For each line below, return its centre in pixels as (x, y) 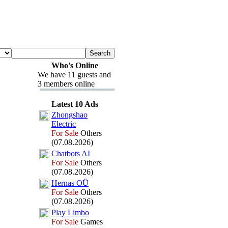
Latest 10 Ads (75, 104)
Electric (64, 124)
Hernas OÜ (70, 183)
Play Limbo (70, 212)
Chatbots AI (71, 153)
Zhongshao (69, 115)
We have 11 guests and (74, 75)
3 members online (66, 84)
